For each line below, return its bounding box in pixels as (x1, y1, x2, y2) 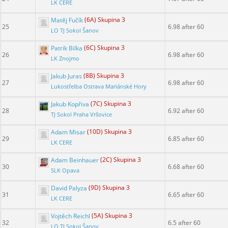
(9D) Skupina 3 (89, 183, 130, 192)
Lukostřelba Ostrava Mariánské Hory (51, 83, 147, 91)
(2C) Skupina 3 (100, 155, 141, 164)
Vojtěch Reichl (49, 211, 92, 220)
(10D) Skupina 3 (87, 127, 132, 136)
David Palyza (49, 183, 89, 192)
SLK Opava (51, 167, 79, 175)
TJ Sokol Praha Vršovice (51, 111, 112, 119)
